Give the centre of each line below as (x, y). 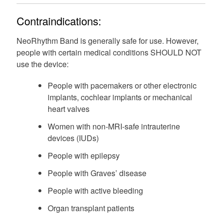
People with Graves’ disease (97, 173)
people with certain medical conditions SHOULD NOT (109, 53)
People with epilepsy (83, 156)
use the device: (42, 64)
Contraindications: (59, 21)
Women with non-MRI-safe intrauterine (114, 127)
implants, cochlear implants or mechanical (120, 97)
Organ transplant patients (91, 208)
